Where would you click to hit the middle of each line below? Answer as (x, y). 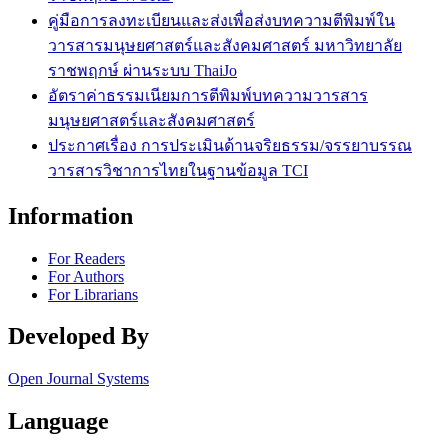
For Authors (86, 276)
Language (58, 421)
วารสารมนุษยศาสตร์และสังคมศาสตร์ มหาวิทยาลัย (225, 45)
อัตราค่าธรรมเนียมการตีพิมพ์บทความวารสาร (208, 95)
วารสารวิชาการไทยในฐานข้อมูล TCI (178, 170)
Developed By (78, 336)
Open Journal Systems (78, 379)
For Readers (86, 258)
